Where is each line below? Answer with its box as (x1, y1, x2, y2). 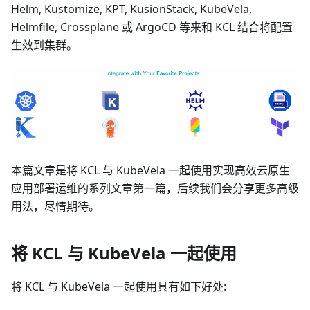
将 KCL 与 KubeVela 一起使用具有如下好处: (11, 278, 226, 294)
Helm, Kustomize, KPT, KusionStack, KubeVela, (11, 1, 252, 17)
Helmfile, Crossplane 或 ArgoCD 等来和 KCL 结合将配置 (11, 19, 293, 35)
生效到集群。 (11, 37, 77, 53)
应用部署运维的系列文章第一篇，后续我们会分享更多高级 (11, 180, 299, 196)
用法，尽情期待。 (11, 198, 100, 214)
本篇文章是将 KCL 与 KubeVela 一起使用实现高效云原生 (11, 162, 290, 178)
